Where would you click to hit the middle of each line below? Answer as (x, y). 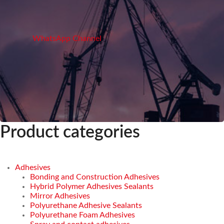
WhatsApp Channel (67, 38)
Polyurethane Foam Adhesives (82, 215)
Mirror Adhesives (60, 196)
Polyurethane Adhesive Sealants (86, 205)
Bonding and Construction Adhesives (95, 177)
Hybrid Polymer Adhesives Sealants (92, 186)
